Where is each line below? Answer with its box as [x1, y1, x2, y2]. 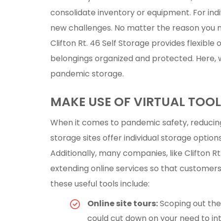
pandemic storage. [50, 68, 124, 79]
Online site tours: [87, 197, 158, 209]
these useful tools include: [50, 178, 149, 189]
